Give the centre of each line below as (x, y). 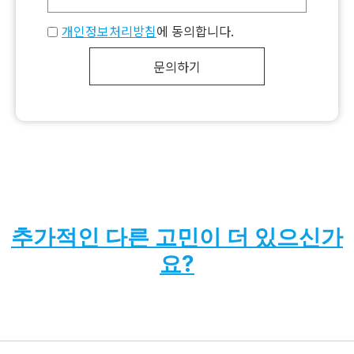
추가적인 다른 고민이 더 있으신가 (177, 237)
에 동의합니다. (195, 31)
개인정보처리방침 (109, 31)
